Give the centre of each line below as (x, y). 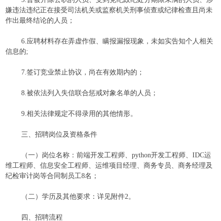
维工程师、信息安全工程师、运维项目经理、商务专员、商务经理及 (109, 166)
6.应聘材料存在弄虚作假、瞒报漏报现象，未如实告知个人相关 (117, 41)
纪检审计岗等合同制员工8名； (52, 176)
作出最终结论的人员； (40, 20)
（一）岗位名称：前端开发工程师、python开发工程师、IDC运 (116, 155)
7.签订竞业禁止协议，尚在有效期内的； (83, 72)
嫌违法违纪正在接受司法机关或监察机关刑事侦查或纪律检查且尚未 (109, 10)
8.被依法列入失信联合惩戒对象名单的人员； (90, 93)
